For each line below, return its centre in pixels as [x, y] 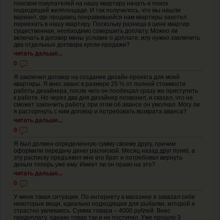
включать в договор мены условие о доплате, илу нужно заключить [107, 38]
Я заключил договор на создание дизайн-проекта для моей [97, 77]
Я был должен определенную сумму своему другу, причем [95, 144]
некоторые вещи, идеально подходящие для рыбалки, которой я [104, 204]
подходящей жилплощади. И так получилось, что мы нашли [97, 10]
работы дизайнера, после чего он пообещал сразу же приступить [106, 91]
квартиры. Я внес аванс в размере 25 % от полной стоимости [100, 84]
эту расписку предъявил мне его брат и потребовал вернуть [98, 157]
